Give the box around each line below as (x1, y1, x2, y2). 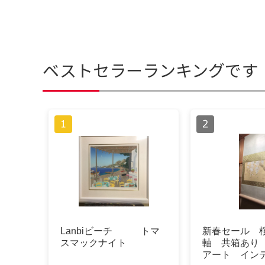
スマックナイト (60, 238, 127, 248)
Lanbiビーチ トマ (60, 226, 160, 237)
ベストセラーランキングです (43, 57, 258, 82)
